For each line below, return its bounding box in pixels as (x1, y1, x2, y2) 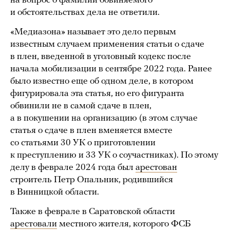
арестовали (10, 219, 57, 229)
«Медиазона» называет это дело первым (10, 27, 176, 37)
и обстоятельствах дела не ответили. (10, 8, 160, 17)
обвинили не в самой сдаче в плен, (10, 101, 151, 111)
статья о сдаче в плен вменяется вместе (10, 126, 172, 136)
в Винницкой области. (10, 187, 99, 197)
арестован (136, 163, 177, 172)
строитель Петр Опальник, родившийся (10, 175, 173, 185)
